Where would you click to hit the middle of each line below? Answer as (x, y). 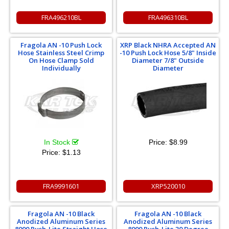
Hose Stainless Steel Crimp (61, 53)
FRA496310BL (168, 17)
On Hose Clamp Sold (61, 60)
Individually (61, 68)
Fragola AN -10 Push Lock (61, 45)
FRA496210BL (61, 17)
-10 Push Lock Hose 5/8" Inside (168, 53)
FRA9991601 (61, 186)
